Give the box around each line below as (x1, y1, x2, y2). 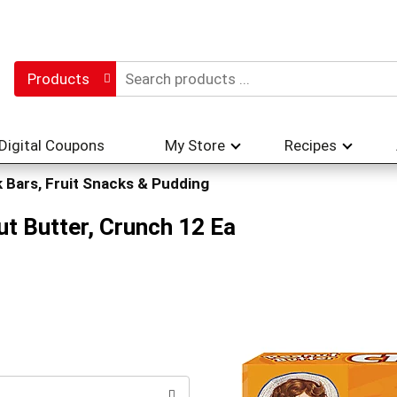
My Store (165, 136, 225, 154)
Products (27, 70, 90, 88)
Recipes (284, 136, 337, 154)
